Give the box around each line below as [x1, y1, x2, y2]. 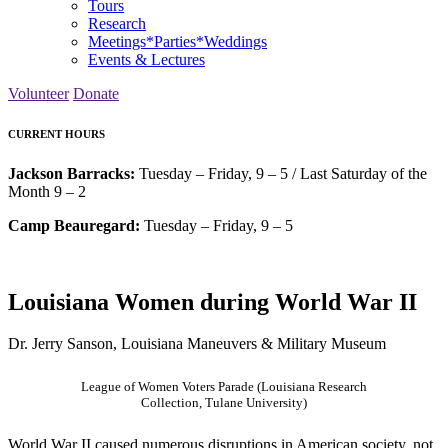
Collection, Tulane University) [141, 395, 307, 411]
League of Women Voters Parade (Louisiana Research [81, 379, 367, 395]
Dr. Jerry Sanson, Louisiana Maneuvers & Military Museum [8, 335, 386, 353]
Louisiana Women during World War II [8, 288, 417, 315]
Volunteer [8, 84, 69, 102]
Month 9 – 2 [8, 182, 86, 200]
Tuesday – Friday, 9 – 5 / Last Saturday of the [139, 164, 427, 182]
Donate [73, 84, 119, 102]
